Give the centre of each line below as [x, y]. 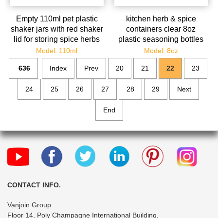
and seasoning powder [57, 50]
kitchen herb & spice [161, 19]
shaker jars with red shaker [57, 29]
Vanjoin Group [29, 205]
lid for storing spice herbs [57, 39]
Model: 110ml [57, 51]
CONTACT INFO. [34, 185]
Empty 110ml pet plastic [57, 19]
